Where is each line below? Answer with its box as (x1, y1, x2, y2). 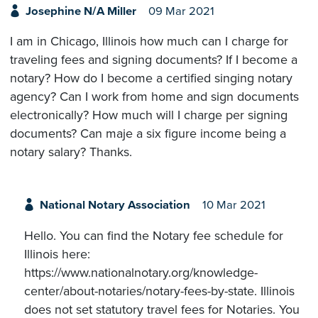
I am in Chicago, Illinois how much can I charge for (10, 33, 288, 50)
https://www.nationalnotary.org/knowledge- (24, 264, 258, 280)
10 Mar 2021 (202, 198, 265, 213)
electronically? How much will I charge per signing (10, 107, 287, 124)
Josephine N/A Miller (25, 4, 136, 18)
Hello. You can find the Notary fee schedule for (24, 227, 283, 243)
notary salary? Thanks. (10, 144, 132, 160)
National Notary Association (39, 198, 190, 213)
